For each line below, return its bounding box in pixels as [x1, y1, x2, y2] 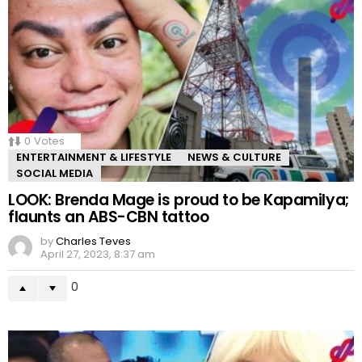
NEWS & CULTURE [187, 149, 281, 166]
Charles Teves [56, 234, 131, 250]
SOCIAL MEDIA [16, 166, 93, 182]
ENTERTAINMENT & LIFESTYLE [16, 149, 171, 166]
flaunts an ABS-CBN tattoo [8, 206, 209, 229]
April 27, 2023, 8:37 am [40, 246, 155, 263]
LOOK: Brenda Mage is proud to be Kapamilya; [8, 189, 349, 212]
